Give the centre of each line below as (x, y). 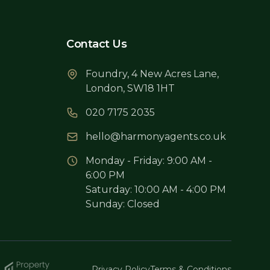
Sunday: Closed (123, 204)
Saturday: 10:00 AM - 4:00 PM (156, 190)
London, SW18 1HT (130, 88)
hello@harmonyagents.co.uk (156, 137)
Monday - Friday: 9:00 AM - (149, 161)
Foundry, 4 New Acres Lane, (152, 74)
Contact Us (97, 44)
